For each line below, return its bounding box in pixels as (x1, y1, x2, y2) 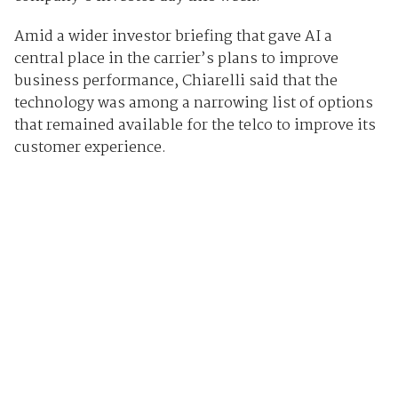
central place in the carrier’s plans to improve (13, 46, 338, 71)
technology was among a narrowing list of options (13, 91, 373, 115)
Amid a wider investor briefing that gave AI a (13, 24, 332, 49)
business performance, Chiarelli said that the (13, 68, 338, 93)
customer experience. (13, 135, 166, 160)
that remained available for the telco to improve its (13, 113, 376, 138)
